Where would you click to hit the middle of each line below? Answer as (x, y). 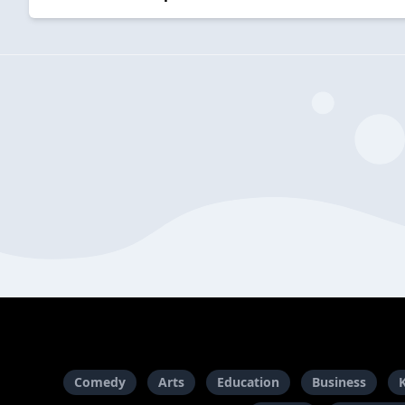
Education (248, 382)
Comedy (100, 382)
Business (339, 382)
